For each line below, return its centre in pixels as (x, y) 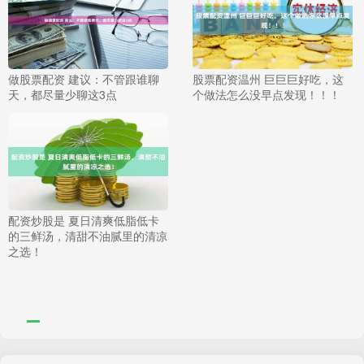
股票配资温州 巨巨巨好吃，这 (268, 79)
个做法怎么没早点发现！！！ (266, 95)
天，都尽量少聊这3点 (63, 95)
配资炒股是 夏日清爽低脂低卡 (84, 221)
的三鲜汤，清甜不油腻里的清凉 (88, 236)
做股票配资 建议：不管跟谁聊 (84, 79)
